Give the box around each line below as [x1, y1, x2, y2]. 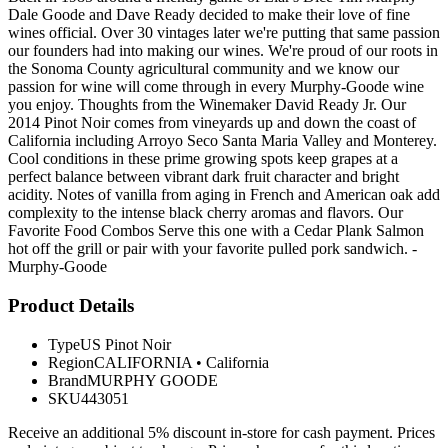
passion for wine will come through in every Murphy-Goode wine [8, 78, 424, 96]
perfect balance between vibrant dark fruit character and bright [8, 168, 399, 186]
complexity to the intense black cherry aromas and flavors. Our [8, 204, 403, 222]
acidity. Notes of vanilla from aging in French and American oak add [8, 186, 440, 204]
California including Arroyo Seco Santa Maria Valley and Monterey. [8, 132, 437, 150]
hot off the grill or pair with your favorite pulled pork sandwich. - [8, 240, 417, 258]
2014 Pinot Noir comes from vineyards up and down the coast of [8, 114, 416, 132]
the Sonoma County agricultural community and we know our [8, 60, 399, 78]
